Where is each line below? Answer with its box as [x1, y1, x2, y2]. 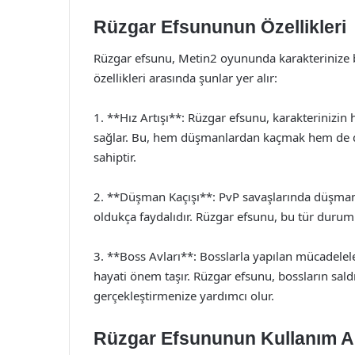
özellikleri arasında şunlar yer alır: [94, 70, 277, 86]
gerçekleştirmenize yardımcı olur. [94, 288, 274, 303]
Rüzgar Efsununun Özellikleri [94, 16, 346, 37]
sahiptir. [94, 149, 136, 165]
